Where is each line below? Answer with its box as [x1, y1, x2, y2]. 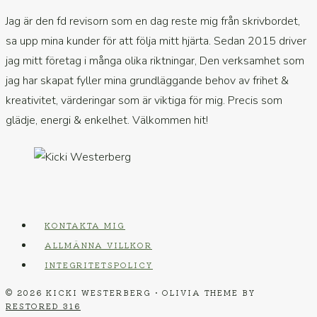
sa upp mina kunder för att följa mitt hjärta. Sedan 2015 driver [6, 33, 306, 49]
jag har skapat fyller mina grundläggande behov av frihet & [6, 73, 289, 88]
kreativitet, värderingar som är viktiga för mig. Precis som [6, 93, 282, 108]
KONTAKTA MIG [45, 219, 125, 231]
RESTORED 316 [6, 300, 81, 311]
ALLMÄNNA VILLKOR [45, 239, 152, 250]
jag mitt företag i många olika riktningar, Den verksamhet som [6, 53, 304, 69]
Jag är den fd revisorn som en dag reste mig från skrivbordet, [6, 13, 300, 29]
